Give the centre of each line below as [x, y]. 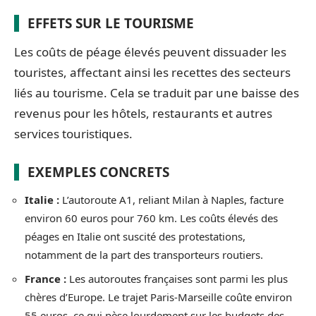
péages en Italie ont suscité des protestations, [135, 236]
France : [45, 278]
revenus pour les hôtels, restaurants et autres [143, 113]
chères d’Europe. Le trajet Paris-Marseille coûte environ [158, 297]
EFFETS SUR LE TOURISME [111, 23]
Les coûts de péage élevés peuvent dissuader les [150, 52]
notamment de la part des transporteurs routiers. [144, 255]
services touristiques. [73, 134]
